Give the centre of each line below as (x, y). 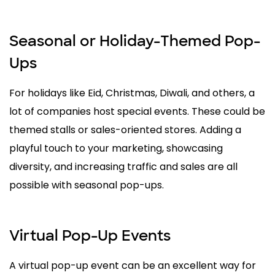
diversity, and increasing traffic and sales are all (123, 167)
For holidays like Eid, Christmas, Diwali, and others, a (132, 93)
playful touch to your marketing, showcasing (116, 149)
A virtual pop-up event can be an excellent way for (133, 266)
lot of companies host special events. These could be (137, 112)
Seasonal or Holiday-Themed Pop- (135, 41)
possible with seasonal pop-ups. (87, 185)
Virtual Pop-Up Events (90, 236)
